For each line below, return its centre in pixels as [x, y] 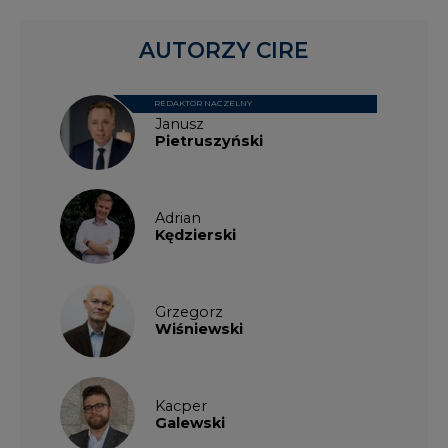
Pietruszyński [209, 139]
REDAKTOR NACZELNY [203, 102]
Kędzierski [195, 233]
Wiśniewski [199, 327]
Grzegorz [189, 310]
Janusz [179, 122]
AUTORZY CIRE [224, 49]
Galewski [190, 421]
